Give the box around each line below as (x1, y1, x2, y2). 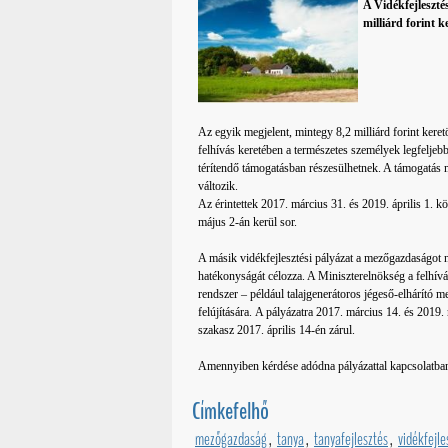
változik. (198, 179, 239, 194)
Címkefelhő (192, 395, 269, 428)
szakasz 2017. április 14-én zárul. (198, 323, 356, 338)
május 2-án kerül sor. (198, 215, 301, 230)
